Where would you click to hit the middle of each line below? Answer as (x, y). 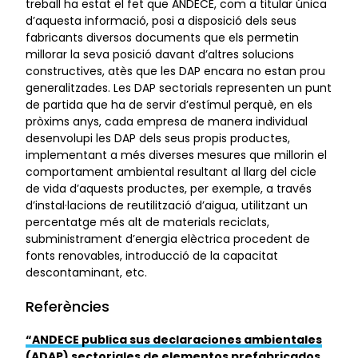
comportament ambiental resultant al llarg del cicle (171, 172)
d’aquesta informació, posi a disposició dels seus (161, 21)
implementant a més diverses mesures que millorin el (176, 155)
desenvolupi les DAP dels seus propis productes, (158, 138)
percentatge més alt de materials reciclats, (147, 222)
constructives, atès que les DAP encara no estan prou (175, 71)
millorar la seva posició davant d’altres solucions (160, 54)
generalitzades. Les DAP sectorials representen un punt (179, 88)
